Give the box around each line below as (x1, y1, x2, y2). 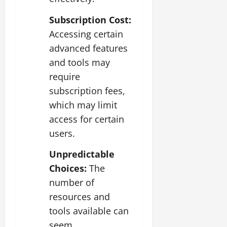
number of (49, 176, 94, 189)
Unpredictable (49, 148, 115, 161)
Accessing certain (49, 27, 123, 40)
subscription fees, (49, 84, 125, 97)
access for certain (49, 112, 124, 125)
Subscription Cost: (49, 13, 131, 26)
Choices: (49, 162, 89, 175)
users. (49, 127, 75, 139)
